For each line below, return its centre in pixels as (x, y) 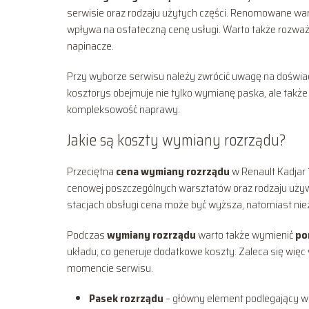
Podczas (87, 235)
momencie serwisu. (110, 268)
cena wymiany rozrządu (173, 171)
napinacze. (90, 46)
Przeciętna (91, 171)
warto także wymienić (246, 235)
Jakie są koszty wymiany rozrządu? (176, 140)
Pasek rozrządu (126, 298)
